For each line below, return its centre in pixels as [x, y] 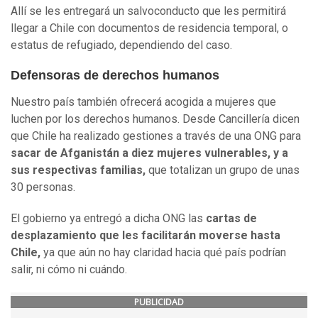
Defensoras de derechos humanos [115, 76]
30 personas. [43, 187]
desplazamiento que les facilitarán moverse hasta [146, 236]
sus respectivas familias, [79, 170]
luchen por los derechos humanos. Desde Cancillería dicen [155, 119]
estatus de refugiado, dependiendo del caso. [121, 45]
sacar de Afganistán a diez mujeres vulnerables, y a [149, 153]
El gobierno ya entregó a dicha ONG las [108, 219]
